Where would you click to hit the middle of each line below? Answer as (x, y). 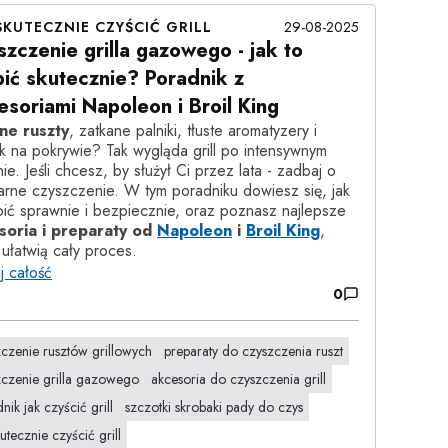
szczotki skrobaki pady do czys (214, 407)
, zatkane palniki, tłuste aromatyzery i (193, 130)
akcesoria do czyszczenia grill (238, 379)
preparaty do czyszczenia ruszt (253, 351)
